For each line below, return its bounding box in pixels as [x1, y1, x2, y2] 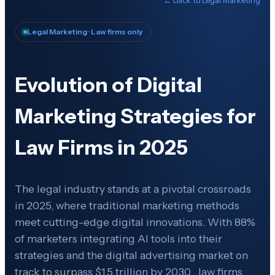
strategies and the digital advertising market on [15, 248, 248, 261]
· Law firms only [87, 26, 142, 36]
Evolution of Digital [15, 72, 202, 98]
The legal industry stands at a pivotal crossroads [15, 182, 251, 195]
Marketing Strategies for [15, 104, 256, 129]
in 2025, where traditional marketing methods [15, 198, 239, 212]
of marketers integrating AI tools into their [15, 231, 222, 245]
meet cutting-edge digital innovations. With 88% [15, 215, 255, 228]
